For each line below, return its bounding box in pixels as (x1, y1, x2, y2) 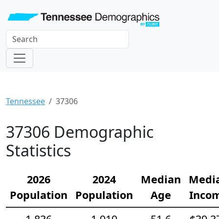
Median (141, 172, 181, 186)
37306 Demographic (6, 121, 153, 142)
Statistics (6, 139, 71, 161)
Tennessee (6, 95, 45, 107)
